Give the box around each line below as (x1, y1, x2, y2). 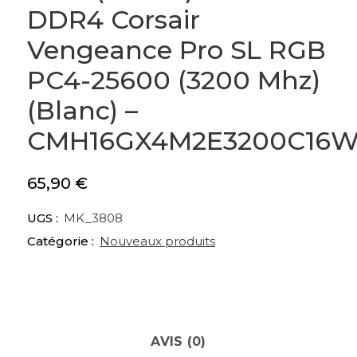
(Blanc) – (27, 95, 138, 127)
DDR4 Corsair (27, 4, 200, 36)
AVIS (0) (151, 334, 206, 350)
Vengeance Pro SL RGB (27, 34, 326, 66)
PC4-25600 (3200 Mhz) (27, 65, 320, 96)
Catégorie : (27, 233, 97, 249)
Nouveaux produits (100, 233, 215, 249)
